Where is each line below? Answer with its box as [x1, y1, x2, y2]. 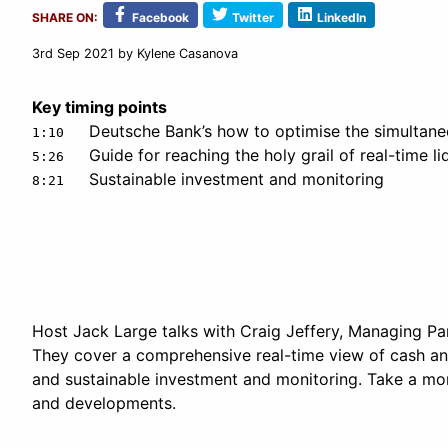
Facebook [132, 9, 189, 25]
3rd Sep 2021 [32, 45, 114, 61]
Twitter [232, 9, 274, 25]
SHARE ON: [32, 9, 98, 25]
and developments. [32, 392, 176, 413]
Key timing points [32, 96, 167, 117]
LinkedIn [317, 9, 366, 25]
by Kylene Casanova [114, 45, 238, 61]
